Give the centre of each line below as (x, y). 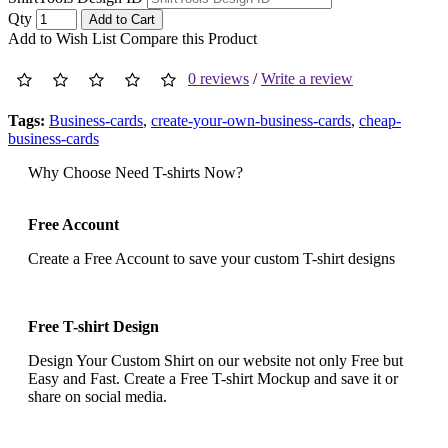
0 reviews (218, 78)
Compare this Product (188, 38)
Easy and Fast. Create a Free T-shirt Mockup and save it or (213, 378)
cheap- (380, 120)
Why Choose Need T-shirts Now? (135, 172)
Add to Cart (122, 19)
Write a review (307, 78)
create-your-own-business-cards (251, 120)
